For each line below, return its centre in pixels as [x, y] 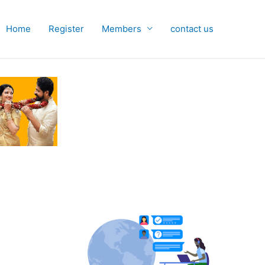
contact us [192, 28]
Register [66, 28]
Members [122, 28]
